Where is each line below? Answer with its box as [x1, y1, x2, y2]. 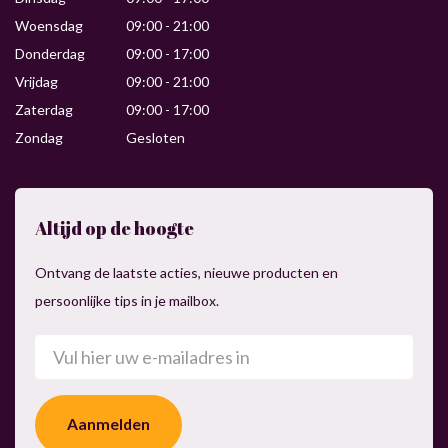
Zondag [15, 128, 63, 146]
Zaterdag [15, 100, 73, 118]
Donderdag [15, 44, 85, 62]
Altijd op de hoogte [35, 215, 194, 240]
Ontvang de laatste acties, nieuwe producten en [35, 263, 338, 281]
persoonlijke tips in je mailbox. [35, 291, 219, 309]
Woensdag [15, 16, 83, 34]
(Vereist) [42, 388, 92, 405]
